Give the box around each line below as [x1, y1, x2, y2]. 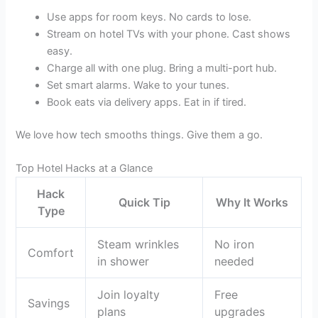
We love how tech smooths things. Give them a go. [16, 128, 263, 141]
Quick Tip [118, 195, 170, 210]
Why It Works [216, 195, 289, 210]
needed [214, 254, 255, 269]
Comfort [28, 246, 75, 261]
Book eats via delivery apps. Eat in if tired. [47, 95, 247, 109]
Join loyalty [97, 287, 160, 302]
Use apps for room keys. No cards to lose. [47, 10, 252, 23]
